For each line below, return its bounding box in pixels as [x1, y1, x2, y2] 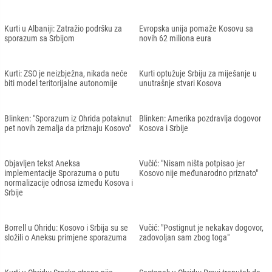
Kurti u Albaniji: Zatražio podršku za [4, 23, 122, 33]
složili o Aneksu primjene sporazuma [4, 232, 127, 242]
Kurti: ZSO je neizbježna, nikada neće [4, 68, 127, 78]
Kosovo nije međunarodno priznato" [139, 168, 258, 178]
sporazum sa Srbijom [4, 33, 75, 43]
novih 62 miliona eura [139, 33, 211, 43]
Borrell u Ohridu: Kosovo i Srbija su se [4, 222, 128, 233]
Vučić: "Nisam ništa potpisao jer [139, 158, 245, 168]
